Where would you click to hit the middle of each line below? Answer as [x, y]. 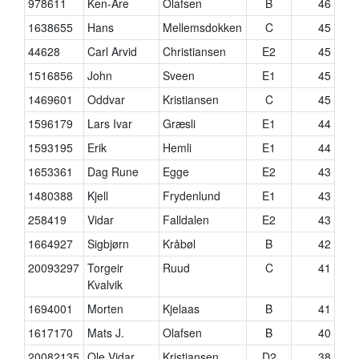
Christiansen [195, 51]
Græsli [179, 123]
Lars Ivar [110, 123]
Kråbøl [179, 244]
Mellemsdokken [203, 27]
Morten [106, 309]
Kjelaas [182, 309]
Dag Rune [113, 171]
